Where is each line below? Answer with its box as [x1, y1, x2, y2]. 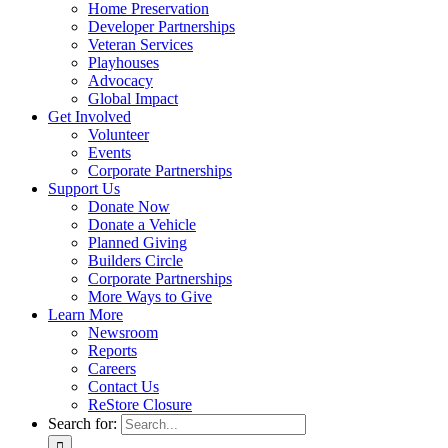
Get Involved [48, 108, 131, 125]
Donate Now [88, 198, 170, 215]
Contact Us [88, 378, 159, 395]
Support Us [48, 180, 120, 197]
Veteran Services [88, 36, 193, 53]
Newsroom [88, 324, 158, 341]
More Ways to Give [88, 288, 212, 305]
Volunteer [88, 126, 149, 143]
